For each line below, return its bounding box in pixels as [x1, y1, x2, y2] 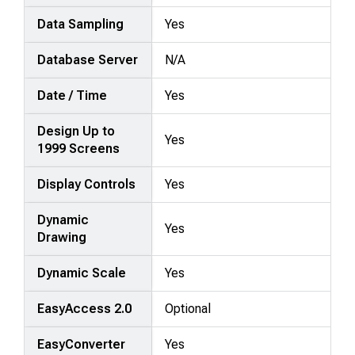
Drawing [37, 229, 87, 245]
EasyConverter [37, 336, 126, 352]
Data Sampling [37, 16, 124, 32]
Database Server [37, 52, 139, 67]
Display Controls [37, 176, 136, 192]
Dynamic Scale [37, 265, 127, 281]
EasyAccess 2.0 [37, 300, 132, 316]
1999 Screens [37, 140, 120, 156]
